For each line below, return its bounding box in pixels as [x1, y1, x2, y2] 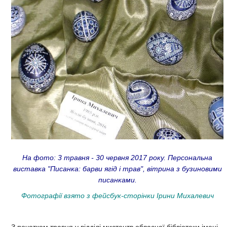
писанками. [98, 176, 137, 184]
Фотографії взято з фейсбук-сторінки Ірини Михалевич [21, 192, 214, 200]
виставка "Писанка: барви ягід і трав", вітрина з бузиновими [13, 165, 222, 173]
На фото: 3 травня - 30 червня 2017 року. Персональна [22, 154, 212, 162]
